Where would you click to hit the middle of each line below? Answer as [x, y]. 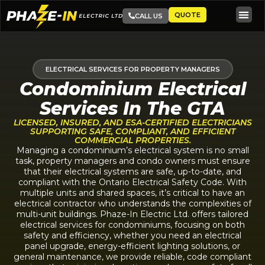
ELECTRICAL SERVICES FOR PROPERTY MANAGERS [132, 69]
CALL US [148, 16]
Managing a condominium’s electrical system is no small [132, 150]
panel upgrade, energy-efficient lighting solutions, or [132, 246]
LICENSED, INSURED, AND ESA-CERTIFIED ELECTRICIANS [132, 122]
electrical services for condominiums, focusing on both [132, 225]
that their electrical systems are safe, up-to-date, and [132, 172]
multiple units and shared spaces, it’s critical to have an [132, 193]
